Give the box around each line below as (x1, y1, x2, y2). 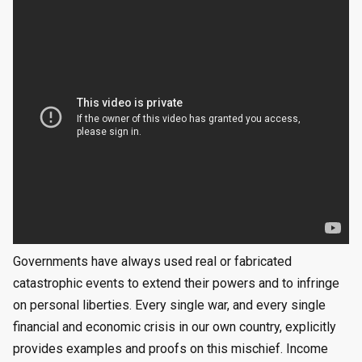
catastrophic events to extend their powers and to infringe (13, 276, 339, 292)
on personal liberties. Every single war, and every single (13, 297, 326, 314)
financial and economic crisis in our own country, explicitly (13, 319, 336, 335)
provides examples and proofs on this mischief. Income (13, 341, 328, 357)
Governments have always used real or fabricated (13, 254, 292, 270)
